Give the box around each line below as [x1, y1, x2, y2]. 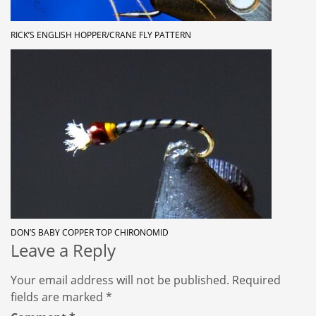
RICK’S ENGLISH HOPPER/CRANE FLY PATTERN [11, 29, 191, 41]
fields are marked [11, 289, 106, 305]
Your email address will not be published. [11, 272, 229, 288]
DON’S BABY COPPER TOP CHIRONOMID [11, 226, 169, 238]
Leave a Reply [11, 238, 116, 262]
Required [232, 272, 281, 288]
